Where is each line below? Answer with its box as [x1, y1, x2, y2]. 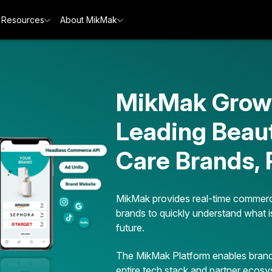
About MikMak [60, 15, 117, 25]
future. [116, 222, 145, 234]
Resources [1, 15, 44, 25]
